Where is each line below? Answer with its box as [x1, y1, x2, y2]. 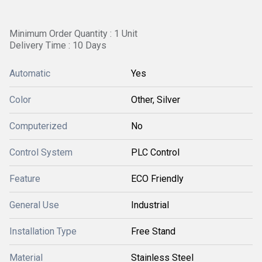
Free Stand [131, 226, 175, 237]
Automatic [9, 68, 50, 79]
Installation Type [9, 226, 77, 237]
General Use [9, 199, 59, 211]
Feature [9, 173, 40, 184]
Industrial [131, 199, 169, 211]
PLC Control [131, 147, 180, 158]
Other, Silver [131, 94, 180, 105]
